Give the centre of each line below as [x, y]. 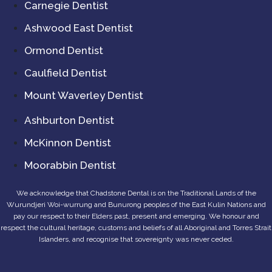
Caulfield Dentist [66, 73]
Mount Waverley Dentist [84, 95]
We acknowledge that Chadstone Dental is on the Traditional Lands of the [136, 193]
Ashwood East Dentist [79, 28]
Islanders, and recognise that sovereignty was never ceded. [136, 239]
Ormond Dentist [64, 50]
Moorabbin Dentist [70, 165]
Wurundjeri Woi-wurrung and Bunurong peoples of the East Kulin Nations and [136, 204]
